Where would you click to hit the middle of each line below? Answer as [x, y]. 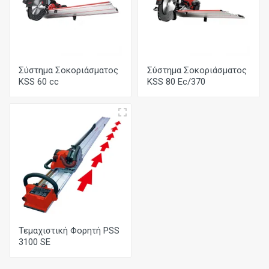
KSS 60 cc [39, 82]
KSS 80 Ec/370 [176, 82]
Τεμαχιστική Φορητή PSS [69, 231]
